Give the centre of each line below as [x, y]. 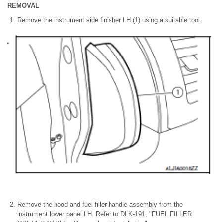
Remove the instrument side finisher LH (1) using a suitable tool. [110, 20]
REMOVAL [23, 6]
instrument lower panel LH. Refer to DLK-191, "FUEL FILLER [105, 214]
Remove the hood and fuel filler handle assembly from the [100, 205]
